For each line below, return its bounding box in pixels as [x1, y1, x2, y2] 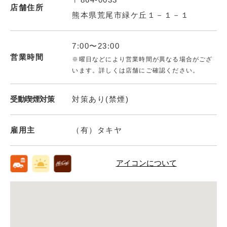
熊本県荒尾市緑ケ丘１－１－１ [72, 10, 190, 19]
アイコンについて [116, 159, 177, 168]
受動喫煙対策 [10, 94, 55, 103]
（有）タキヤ [72, 125, 123, 134]
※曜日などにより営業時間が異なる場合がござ [72, 55, 213, 63]
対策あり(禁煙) [72, 94, 129, 103]
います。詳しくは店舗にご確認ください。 [72, 66, 200, 74]
